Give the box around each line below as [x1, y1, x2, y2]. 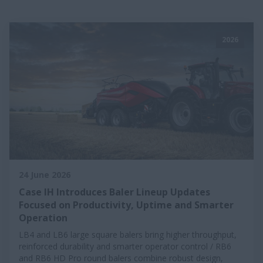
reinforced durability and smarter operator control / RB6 [19, 240, 231, 252]
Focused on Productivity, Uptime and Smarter [19, 198, 234, 211]
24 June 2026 [19, 168, 70, 180]
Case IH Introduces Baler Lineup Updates [19, 185, 210, 198]
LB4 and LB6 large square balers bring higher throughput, [19, 228, 237, 240]
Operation [19, 211, 68, 224]
